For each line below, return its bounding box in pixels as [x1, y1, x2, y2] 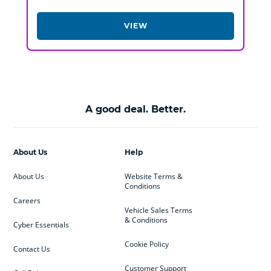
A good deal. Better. [85, 103, 186, 116]
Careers [13, 195, 41, 206]
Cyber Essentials [13, 220, 70, 230]
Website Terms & [124, 171, 183, 182]
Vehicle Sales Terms [124, 205, 192, 216]
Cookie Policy [124, 239, 169, 250]
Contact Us [13, 244, 51, 255]
